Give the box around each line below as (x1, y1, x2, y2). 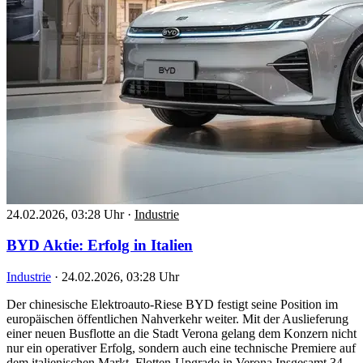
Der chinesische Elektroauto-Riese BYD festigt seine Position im (6, 297, 338, 311)
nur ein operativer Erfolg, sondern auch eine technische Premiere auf (6, 340, 356, 355)
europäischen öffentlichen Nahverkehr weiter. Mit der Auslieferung (6, 311, 348, 326)
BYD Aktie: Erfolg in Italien (6, 237, 193, 254)
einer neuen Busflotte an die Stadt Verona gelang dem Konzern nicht (6, 326, 357, 340)
